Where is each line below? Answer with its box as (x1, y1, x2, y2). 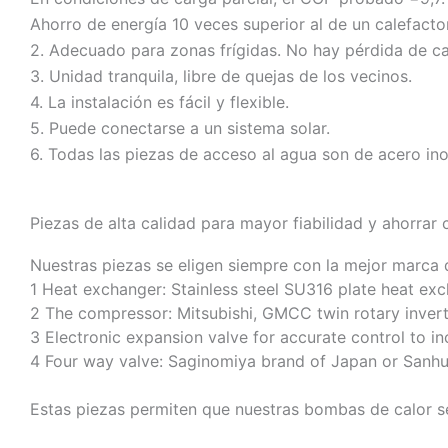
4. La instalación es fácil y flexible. (30, 92, 289, 113)
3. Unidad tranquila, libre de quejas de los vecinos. (30, 66, 412, 87)
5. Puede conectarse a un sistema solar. (30, 118, 330, 139)
